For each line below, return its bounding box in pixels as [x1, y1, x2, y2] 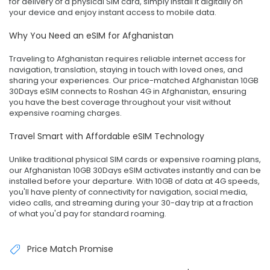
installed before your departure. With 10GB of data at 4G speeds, [9, 175, 260, 187]
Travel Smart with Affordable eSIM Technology [9, 130, 204, 142]
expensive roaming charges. [9, 107, 122, 119]
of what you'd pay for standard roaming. [9, 207, 166, 219]
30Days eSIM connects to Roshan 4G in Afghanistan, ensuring [9, 85, 246, 97]
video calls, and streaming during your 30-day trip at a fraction [9, 196, 253, 209]
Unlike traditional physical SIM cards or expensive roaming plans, [9, 153, 261, 165]
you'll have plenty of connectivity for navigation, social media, [9, 186, 248, 198]
